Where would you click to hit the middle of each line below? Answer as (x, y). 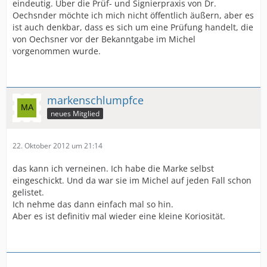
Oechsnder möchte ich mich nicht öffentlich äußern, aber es (133, 15)
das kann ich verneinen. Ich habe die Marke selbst (113, 168)
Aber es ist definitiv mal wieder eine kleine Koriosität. (119, 216)
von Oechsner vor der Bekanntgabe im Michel (104, 39)
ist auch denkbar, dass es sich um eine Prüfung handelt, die (133, 27)
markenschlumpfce (95, 100)
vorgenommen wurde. (57, 51)
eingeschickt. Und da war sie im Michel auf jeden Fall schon (132, 180)
